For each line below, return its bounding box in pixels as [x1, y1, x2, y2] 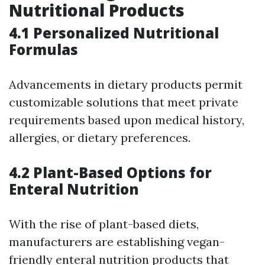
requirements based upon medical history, [9, 112, 244, 128]
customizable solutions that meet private [9, 95, 238, 110]
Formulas [9, 40, 78, 60]
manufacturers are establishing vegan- [9, 234, 225, 250]
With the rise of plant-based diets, [9, 216, 199, 232]
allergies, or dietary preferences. [9, 130, 190, 146]
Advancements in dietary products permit [9, 77, 243, 92]
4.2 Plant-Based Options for [9, 163, 212, 183]
